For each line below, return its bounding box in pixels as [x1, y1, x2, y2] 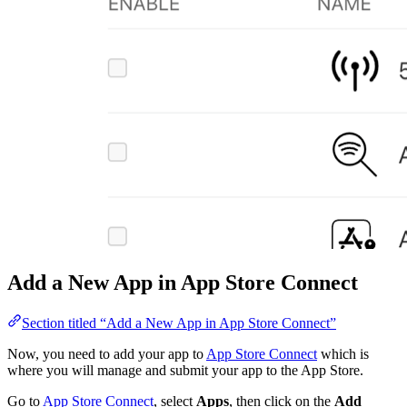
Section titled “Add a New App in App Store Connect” [22, 314, 336, 331]
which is [317, 345, 369, 362]
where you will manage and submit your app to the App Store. [7, 362, 363, 378]
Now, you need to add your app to [7, 345, 206, 362]
